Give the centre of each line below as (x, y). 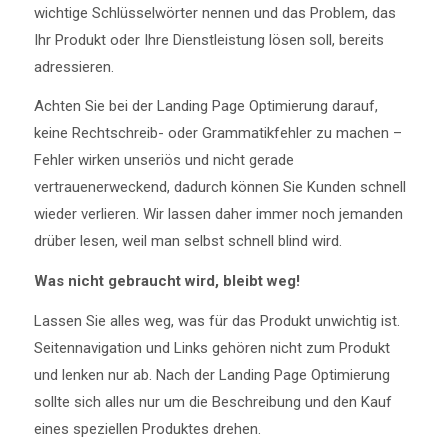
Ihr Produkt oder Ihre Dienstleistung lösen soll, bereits (208, 39)
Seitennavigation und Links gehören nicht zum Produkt (211, 347)
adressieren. (73, 66)
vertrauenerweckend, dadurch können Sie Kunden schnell (219, 187)
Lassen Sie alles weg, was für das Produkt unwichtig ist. (216, 320)
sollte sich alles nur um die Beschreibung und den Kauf (212, 401)
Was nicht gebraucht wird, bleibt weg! (166, 281)
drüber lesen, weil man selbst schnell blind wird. (187, 241)
